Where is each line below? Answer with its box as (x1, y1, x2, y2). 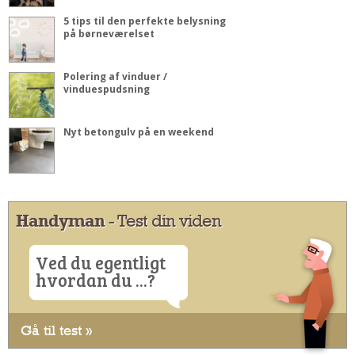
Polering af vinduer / (63, 70, 167, 84)
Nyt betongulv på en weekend (63, 125, 214, 139)
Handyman (16, 210, 105, 231)
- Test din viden (105, 210, 221, 231)
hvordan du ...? (36, 268, 155, 292)
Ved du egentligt (36, 250, 166, 275)
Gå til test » (21, 322, 93, 339)
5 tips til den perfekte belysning (63, 14, 226, 29)
